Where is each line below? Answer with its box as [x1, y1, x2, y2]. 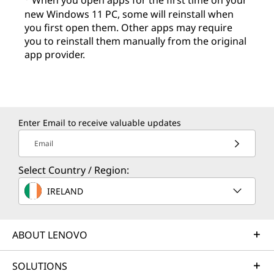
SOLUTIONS [12, 259, 67, 273]
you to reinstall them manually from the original [24, 34, 246, 48]
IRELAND [47, 185, 83, 197]
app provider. [24, 47, 85, 61]
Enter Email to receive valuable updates [18, 117, 181, 128]
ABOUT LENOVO [12, 228, 87, 242]
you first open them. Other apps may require [24, 20, 232, 34]
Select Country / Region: [18, 163, 129, 177]
